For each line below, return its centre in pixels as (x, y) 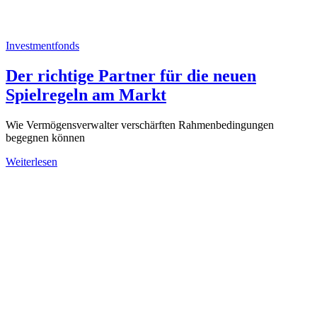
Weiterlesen (31, 162)
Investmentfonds (42, 46)
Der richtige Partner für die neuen (131, 76)
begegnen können (45, 138)
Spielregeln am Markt (86, 95)
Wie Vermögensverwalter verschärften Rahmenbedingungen (140, 125)
